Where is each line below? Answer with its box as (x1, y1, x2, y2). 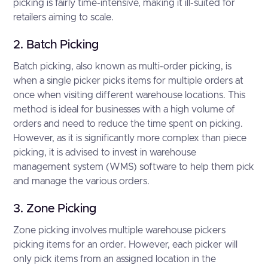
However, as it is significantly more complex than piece (13, 133, 247, 143)
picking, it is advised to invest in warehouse (13, 148, 197, 157)
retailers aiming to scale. (13, 13, 114, 22)
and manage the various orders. (13, 176, 150, 186)
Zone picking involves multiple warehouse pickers (13, 226, 226, 235)
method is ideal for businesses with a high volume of (13, 105, 236, 114)
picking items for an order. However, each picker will (13, 240, 238, 249)
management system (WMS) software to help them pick (13, 162, 255, 172)
